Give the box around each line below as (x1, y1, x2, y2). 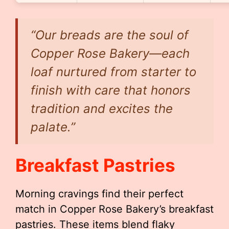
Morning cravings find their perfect (15, 188, 184, 200)
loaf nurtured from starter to (31, 64, 196, 79)
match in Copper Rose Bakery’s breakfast (15, 203, 214, 215)
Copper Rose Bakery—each (31, 46, 190, 61)
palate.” (31, 120, 75, 134)
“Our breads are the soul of (31, 28, 189, 42)
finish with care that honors (31, 83, 191, 98)
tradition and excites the (31, 101, 173, 116)
